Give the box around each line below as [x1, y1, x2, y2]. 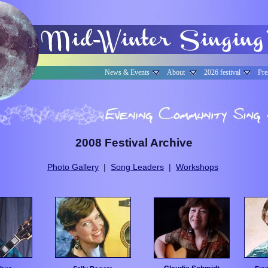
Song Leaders [111, 162, 164, 172]
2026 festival [204, 68, 240, 77]
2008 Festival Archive [75, 136, 193, 149]
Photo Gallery [47, 162, 99, 172]
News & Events [105, 68, 150, 77]
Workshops [176, 162, 218, 172]
